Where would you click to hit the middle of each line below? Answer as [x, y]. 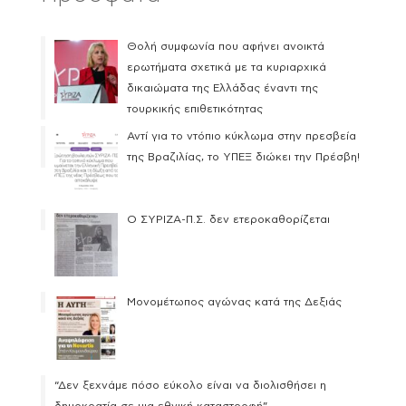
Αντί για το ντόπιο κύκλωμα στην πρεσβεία [242, 136]
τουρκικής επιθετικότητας [195, 109]
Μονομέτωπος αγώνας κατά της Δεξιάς [235, 302]
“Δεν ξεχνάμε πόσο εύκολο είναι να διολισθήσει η [190, 386]
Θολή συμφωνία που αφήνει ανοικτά [226, 46]
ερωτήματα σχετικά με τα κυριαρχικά [227, 67]
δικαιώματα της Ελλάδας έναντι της [223, 88]
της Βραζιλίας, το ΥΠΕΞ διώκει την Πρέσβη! [244, 157]
